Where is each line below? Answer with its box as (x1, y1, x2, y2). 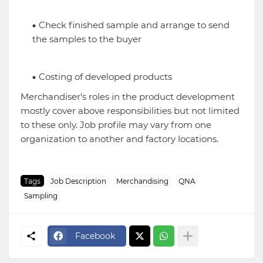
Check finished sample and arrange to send (39, 19, 230, 31)
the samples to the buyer (32, 33, 141, 45)
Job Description (50, 176, 106, 186)
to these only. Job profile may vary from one (21, 119, 211, 131)
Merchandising (116, 176, 168, 186)
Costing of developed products (39, 71, 174, 83)
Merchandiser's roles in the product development (21, 91, 235, 103)
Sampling (24, 191, 58, 200)
